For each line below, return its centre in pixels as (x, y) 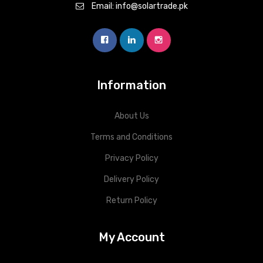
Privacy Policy (131, 159)
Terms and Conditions (131, 137)
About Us (131, 116)
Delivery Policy (131, 180)
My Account (131, 237)
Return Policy (131, 201)
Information (131, 85)
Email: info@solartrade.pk (139, 6)
